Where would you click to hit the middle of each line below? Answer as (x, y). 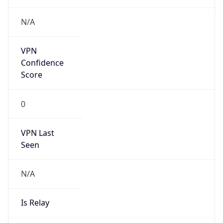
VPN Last (37, 133)
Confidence (42, 63)
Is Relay (35, 203)
